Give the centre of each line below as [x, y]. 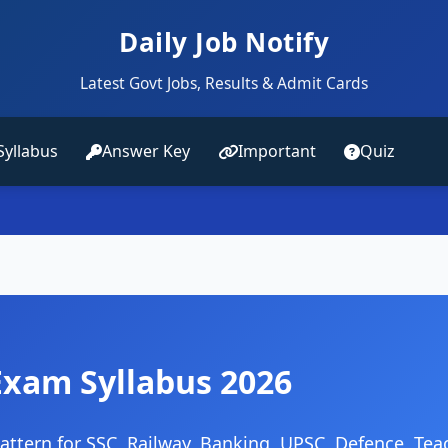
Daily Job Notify [224, 42]
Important [277, 151]
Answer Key [146, 151]
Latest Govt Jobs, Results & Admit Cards [224, 83]
